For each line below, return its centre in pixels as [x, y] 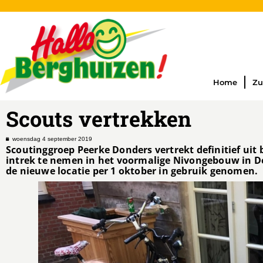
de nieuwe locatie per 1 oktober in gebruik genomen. [132, 171]
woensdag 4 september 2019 [52, 139]
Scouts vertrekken [99, 119]
